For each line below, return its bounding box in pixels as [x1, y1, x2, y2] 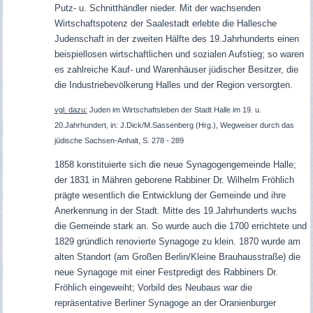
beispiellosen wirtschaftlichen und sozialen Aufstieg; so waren [54, 48, 304, 59]
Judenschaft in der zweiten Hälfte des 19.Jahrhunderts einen [54, 33, 299, 44]
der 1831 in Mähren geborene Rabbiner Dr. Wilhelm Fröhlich [54, 174, 294, 185]
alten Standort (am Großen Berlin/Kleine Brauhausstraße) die [54, 251, 300, 262]
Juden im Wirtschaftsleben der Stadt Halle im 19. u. [87, 105, 261, 114]
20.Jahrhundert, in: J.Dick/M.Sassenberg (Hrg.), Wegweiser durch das [54, 120, 294, 129]
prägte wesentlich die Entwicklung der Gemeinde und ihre [54, 189, 286, 201]
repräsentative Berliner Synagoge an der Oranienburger [54, 297, 276, 308]
